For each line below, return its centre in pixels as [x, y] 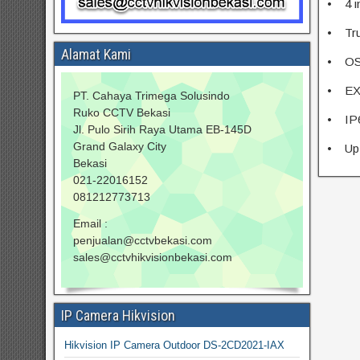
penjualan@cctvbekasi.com [142, 240]
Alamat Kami [96, 54]
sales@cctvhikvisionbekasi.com [152, 257]
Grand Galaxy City [119, 146]
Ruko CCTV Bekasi [121, 112]
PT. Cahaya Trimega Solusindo [151, 95]
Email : [90, 223]
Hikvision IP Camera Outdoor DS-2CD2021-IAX [174, 345]
